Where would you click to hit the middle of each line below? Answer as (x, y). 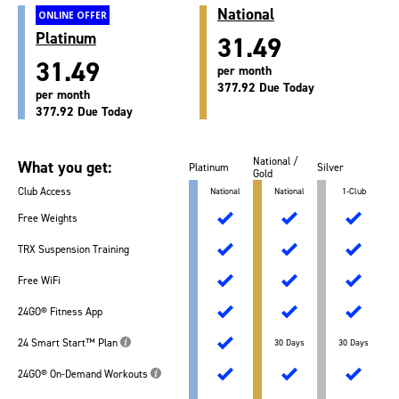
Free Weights (48, 219)
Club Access (45, 192)
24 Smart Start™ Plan (69, 343)
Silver (330, 168)
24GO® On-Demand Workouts (84, 375)
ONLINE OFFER (73, 16)
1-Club (354, 191)
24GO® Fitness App (60, 312)
